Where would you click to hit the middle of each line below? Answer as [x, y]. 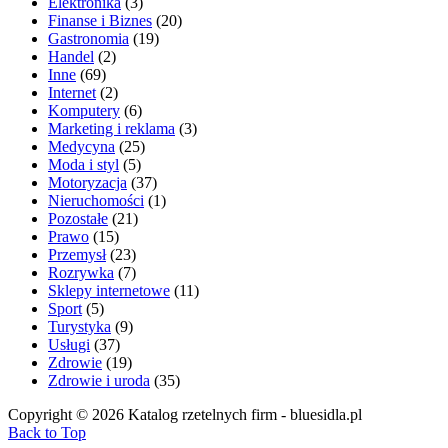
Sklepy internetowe [109, 290]
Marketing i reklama [111, 128]
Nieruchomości [96, 200]
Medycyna [81, 146]
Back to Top [47, 432]
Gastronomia [88, 38]
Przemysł [77, 254]
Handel [71, 56]
